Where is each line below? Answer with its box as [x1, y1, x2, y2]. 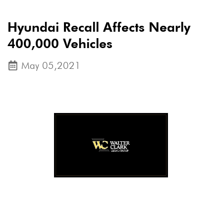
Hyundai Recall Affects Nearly [7, 19, 190, 35]
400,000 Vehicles [7, 36, 112, 51]
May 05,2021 [21, 59, 81, 71]
